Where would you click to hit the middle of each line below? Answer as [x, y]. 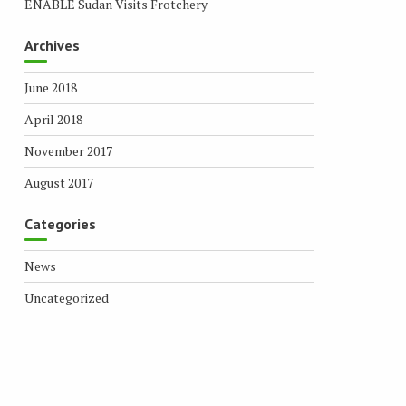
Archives [52, 45]
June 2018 [50, 87]
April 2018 [53, 119]
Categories [60, 224]
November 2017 [68, 151]
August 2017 [58, 183]
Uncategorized [66, 298]
